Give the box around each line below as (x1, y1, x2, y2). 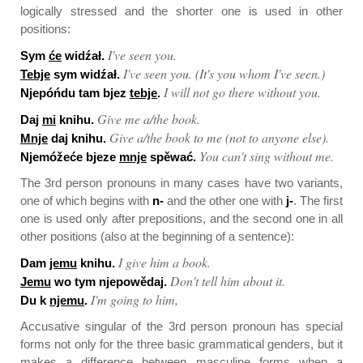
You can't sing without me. (199, 147, 334, 164)
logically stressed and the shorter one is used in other (20, 4, 343, 18)
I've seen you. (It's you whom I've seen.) (123, 65, 325, 82)
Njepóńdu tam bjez (20, 86, 130, 100)
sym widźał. (50, 67, 120, 81)
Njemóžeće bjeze (20, 150, 119, 164)
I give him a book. (118, 254, 211, 271)
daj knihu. (48, 131, 106, 145)
